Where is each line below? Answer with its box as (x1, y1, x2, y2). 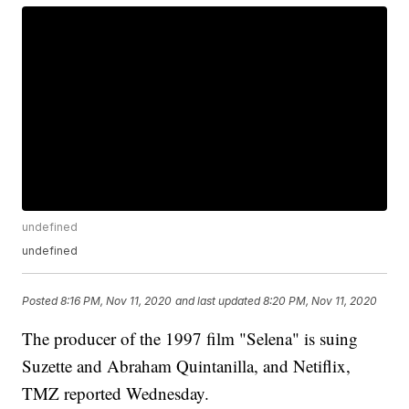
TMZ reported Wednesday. (22, 382, 210, 405)
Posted (22, 293, 61, 308)
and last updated (175, 293, 261, 308)
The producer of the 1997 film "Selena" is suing (22, 327, 359, 351)
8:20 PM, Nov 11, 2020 (263, 293, 378, 308)
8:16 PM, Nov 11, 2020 (60, 293, 173, 308)
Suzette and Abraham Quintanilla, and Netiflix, (22, 354, 351, 378)
